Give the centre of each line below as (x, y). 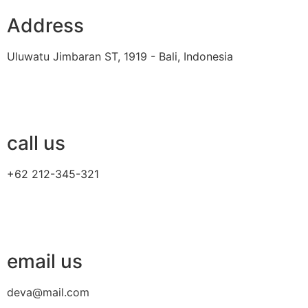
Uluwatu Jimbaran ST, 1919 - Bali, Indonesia (120, 56)
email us (45, 261)
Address (45, 25)
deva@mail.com (48, 292)
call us (36, 143)
